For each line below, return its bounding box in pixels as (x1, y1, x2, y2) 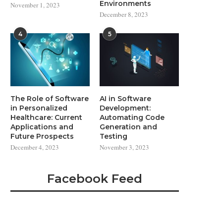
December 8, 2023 (100, 10, 149, 19)
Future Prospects (10, 131, 74, 141)
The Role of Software (10, 94, 89, 103)
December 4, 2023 (10, 142, 59, 152)
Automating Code (100, 112, 165, 122)
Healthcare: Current (10, 112, 82, 122)
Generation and (100, 122, 158, 131)
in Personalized (10, 103, 67, 112)
